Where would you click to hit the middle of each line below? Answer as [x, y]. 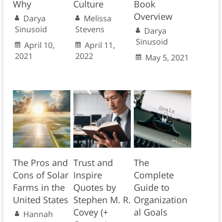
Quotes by [94, 188]
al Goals [150, 212]
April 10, [39, 45]
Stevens [90, 29]
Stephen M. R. [102, 200]
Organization [160, 200]
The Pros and [40, 163]
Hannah [38, 214]
